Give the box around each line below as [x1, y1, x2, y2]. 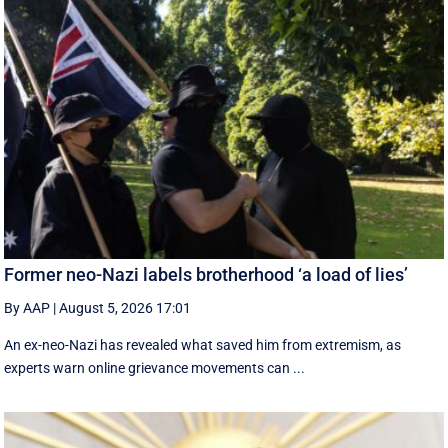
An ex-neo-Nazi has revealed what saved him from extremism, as [4, 336, 402, 353]
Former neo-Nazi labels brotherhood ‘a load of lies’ [4, 263, 409, 285]
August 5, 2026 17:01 [59, 299, 192, 316]
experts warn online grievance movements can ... [4, 359, 306, 376]
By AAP [4, 299, 51, 316]
